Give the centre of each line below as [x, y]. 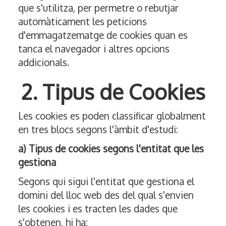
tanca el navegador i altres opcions [94, 49]
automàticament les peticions [82, 21]
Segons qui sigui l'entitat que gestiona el [106, 181]
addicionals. [44, 62]
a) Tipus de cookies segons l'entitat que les [111, 149]
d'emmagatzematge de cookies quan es [103, 35]
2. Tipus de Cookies [113, 92]
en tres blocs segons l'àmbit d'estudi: [98, 129]
